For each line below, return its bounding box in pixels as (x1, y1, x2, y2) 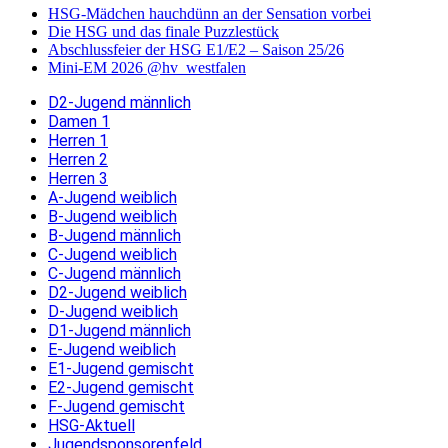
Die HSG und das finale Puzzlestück (48, 23, 279, 41)
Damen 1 (48, 112, 110, 132)
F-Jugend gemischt (48, 397, 185, 417)
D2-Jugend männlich (48, 93, 191, 113)
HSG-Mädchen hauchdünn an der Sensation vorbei (48, 5, 371, 23)
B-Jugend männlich (48, 226, 181, 246)
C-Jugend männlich (48, 264, 181, 284)
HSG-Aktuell (48, 416, 135, 436)
